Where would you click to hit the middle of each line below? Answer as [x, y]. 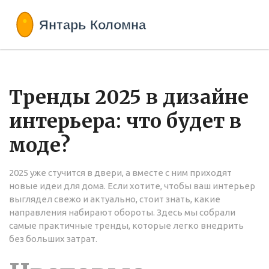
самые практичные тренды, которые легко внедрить [126, 226]
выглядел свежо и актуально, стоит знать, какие [115, 199]
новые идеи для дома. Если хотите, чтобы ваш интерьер [132, 186]
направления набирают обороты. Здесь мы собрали [122, 213]
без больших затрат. [53, 239]
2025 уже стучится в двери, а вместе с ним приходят [120, 173]
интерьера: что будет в [125, 122]
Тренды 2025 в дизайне [129, 98]
